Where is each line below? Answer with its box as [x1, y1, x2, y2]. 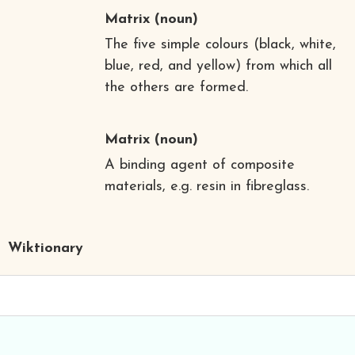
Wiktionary [8, 240, 84, 256]
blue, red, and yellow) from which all [104, 58, 332, 74]
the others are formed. [104, 79, 248, 95]
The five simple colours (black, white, [104, 36, 336, 52]
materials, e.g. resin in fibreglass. [104, 178, 309, 194]
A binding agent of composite [104, 157, 295, 173]
